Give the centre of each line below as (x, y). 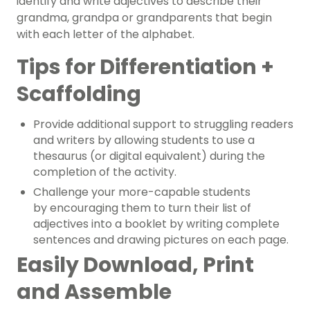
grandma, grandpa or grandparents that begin (144, 18)
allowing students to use (181, 140)
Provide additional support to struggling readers (163, 125)
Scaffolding (81, 94)
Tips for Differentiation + (145, 67)
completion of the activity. (105, 172)
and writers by (74, 140)
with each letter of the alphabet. (106, 35)
